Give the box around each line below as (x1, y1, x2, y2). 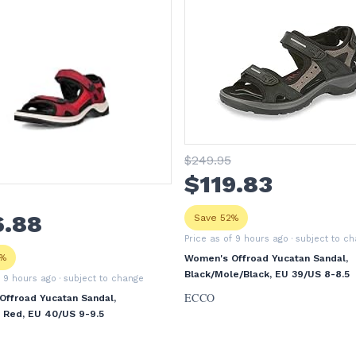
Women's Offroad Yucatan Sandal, (184, 253, 348, 264)
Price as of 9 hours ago (184, 234, 288, 244)
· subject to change (56, 273, 144, 284)
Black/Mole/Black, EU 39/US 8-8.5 (184, 269, 350, 280)
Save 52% (194, 212, 238, 223)
